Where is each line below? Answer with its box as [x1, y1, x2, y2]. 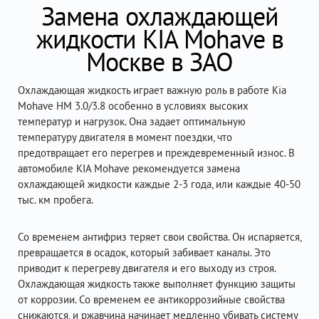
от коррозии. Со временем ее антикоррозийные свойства [18, 293, 285, 306]
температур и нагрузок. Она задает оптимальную [18, 115, 246, 128]
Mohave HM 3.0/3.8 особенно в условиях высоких [18, 99, 249, 113]
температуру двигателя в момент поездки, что [18, 130, 232, 144]
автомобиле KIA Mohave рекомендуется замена [18, 162, 240, 175]
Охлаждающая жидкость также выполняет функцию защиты [18, 277, 296, 291]
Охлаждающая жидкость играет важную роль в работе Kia [18, 83, 286, 97]
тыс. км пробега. [18, 193, 93, 206]
